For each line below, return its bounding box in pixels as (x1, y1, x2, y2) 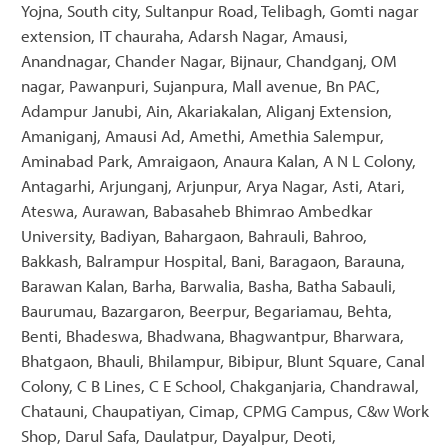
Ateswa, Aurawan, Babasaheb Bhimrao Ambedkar (21, 199, 373, 221)
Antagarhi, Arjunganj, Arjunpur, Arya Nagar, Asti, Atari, (21, 174, 405, 196)
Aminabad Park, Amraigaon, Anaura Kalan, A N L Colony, (21, 149, 416, 171)
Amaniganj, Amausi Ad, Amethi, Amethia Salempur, (21, 124, 384, 146)
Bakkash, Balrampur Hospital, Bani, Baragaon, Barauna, (21, 249, 405, 271)
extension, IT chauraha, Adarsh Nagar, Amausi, (21, 24, 348, 46)
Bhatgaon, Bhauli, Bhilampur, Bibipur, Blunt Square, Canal (21, 349, 425, 371)
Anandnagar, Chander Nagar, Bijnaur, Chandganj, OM (21, 49, 397, 71)
